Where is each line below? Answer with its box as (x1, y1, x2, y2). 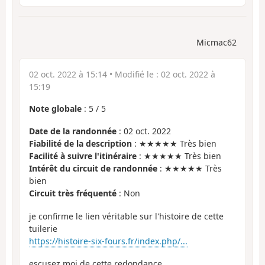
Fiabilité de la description (29, 138, 132, 150)
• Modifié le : (107, 68, 161, 80)
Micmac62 (196, 36, 237, 48)
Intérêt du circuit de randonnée (29, 163, 157, 174)
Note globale (29, 102, 82, 114)
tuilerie (29, 222, 57, 234)
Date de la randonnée (29, 125, 117, 137)
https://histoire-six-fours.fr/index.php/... (29, 235, 188, 247)
